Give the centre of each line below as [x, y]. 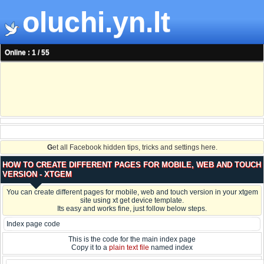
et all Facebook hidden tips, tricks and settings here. [135, 148]
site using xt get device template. [132, 201]
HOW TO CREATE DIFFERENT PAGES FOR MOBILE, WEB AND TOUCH [132, 165]
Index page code [33, 224]
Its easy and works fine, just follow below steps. [132, 209]
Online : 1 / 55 [27, 53]
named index [171, 248]
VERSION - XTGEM [37, 174]
